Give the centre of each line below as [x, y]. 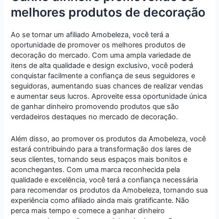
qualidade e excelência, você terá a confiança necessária [105, 180]
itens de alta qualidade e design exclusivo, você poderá [102, 66]
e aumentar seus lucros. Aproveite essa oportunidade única [109, 97]
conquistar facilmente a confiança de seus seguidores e [103, 76]
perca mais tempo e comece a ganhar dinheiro [88, 210]
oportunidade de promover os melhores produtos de [98, 45]
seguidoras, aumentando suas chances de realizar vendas [107, 86]
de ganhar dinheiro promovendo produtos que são [95, 107]
